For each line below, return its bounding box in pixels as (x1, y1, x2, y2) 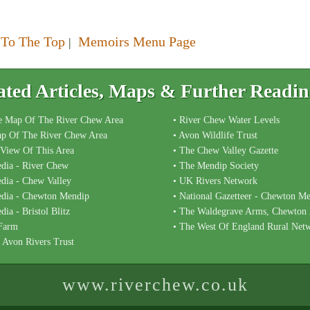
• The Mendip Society (173, 161, 259, 171)
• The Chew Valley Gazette (173, 145, 278, 156)
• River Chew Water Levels (173, 115, 280, 125)
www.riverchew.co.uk (62, 275, 248, 295)
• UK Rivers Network (173, 176, 257, 186)
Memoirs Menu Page (78, 34, 196, 49)
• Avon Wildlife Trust (173, 130, 257, 140)
